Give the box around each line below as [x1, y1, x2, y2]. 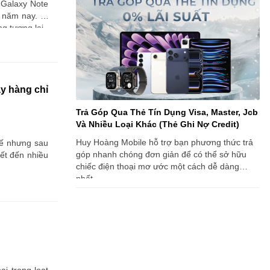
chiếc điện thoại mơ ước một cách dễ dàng [76, 162, 239, 171]
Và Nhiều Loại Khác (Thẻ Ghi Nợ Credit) [76, 119, 239, 129]
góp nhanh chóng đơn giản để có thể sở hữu [76, 149, 246, 159]
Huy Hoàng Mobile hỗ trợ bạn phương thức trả [76, 137, 253, 147]
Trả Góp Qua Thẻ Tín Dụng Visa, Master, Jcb [76, 107, 258, 117]
